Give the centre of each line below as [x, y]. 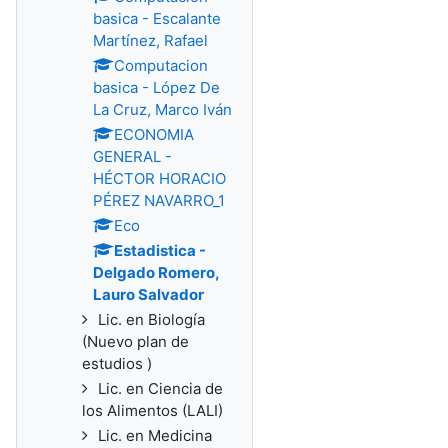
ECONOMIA [154, 134]
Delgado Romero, [156, 272]
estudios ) [117, 363]
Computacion [161, 65]
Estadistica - [160, 250]
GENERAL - [132, 156]
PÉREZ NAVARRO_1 [159, 200]
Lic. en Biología [151, 319]
